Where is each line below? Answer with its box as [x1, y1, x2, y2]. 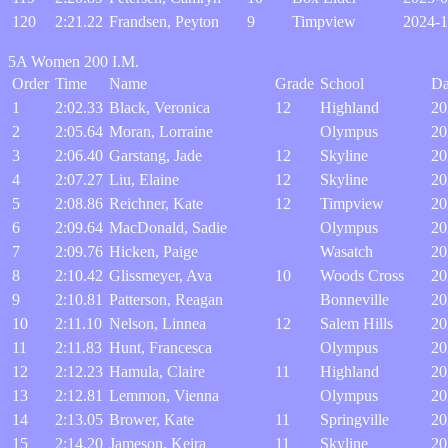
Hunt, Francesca [109, 339, 212, 356]
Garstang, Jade [109, 147, 202, 164]
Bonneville [320, 291, 389, 308]
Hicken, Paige [109, 243, 198, 260]
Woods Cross [320, 267, 404, 284]
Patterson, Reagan [109, 291, 223, 308]
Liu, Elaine [109, 171, 179, 188]
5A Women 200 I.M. [8, 53, 139, 70]
